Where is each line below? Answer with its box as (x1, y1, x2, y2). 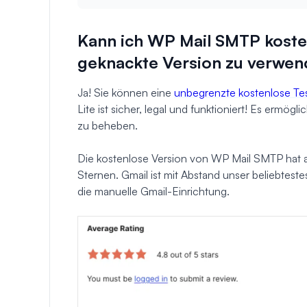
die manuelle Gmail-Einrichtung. (77, 184, 230, 198)
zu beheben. (77, 118, 138, 132)
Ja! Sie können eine (77, 85, 174, 99)
